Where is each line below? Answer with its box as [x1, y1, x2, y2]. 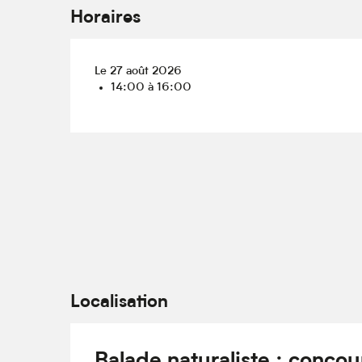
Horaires [70, 10, 141, 28]
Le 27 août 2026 [95, 65, 183, 78]
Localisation [70, 293, 168, 312]
